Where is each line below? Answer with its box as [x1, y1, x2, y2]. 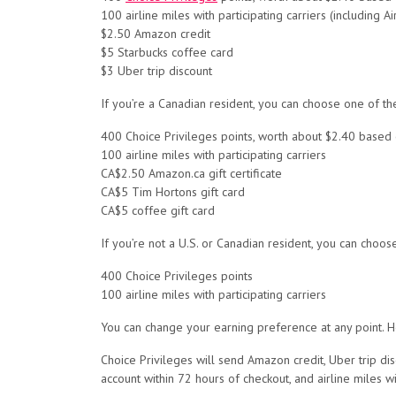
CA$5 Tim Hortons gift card [101, 184, 245, 200]
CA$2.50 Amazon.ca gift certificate [101, 165, 282, 181]
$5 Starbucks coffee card [101, 44, 233, 60]
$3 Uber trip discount [101, 63, 212, 79]
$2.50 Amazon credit [101, 26, 210, 42]
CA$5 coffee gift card [101, 202, 215, 218]
